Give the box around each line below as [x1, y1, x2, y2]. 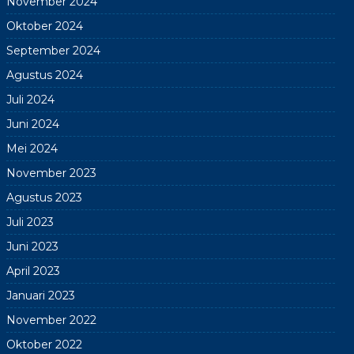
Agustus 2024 [6, 67, 83, 82]
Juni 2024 [6, 116, 59, 131]
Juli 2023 [6, 214, 54, 229]
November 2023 [6, 165, 96, 180]
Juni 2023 [6, 239, 58, 254]
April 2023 [6, 263, 60, 278]
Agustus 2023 [6, 190, 82, 205]
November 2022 [6, 312, 96, 327]
